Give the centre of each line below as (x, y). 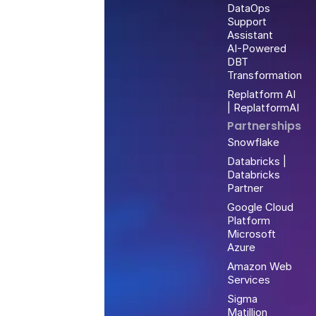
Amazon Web (259, 266)
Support (247, 22)
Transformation (264, 75)
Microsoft (251, 233)
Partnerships (264, 126)
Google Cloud (260, 207)
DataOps (248, 8)
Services (248, 279)
